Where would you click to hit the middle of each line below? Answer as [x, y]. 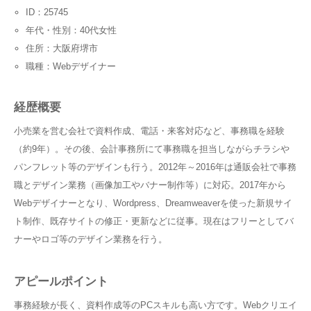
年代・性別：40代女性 [71, 30]
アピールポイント [61, 281]
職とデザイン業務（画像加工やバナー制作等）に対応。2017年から [150, 185]
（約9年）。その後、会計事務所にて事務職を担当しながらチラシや [152, 149]
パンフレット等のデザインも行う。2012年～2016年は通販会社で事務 [155, 167]
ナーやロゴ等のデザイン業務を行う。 [91, 239]
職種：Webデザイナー [70, 66]
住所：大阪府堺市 [61, 48]
